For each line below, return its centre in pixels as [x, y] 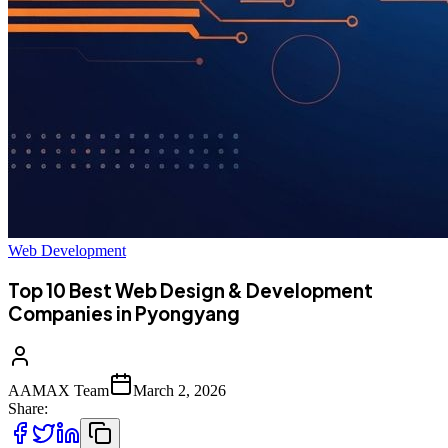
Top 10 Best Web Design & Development [190, 291]
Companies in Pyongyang [124, 314]
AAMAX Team [58, 390]
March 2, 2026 [179, 390]
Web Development [67, 251]
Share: [28, 408]
